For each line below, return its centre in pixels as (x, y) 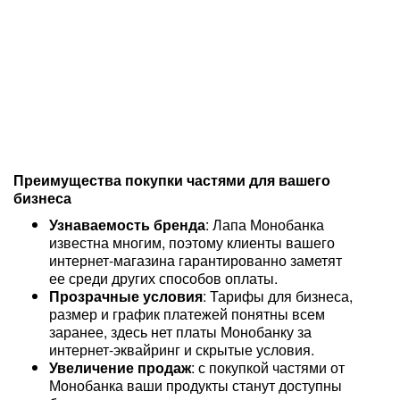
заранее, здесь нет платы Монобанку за (180, 332)
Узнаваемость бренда (127, 225)
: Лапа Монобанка (265, 225)
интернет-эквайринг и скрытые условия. (182, 350)
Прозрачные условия (126, 296)
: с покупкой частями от (268, 367)
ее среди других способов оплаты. (163, 278)
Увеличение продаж (120, 367)
